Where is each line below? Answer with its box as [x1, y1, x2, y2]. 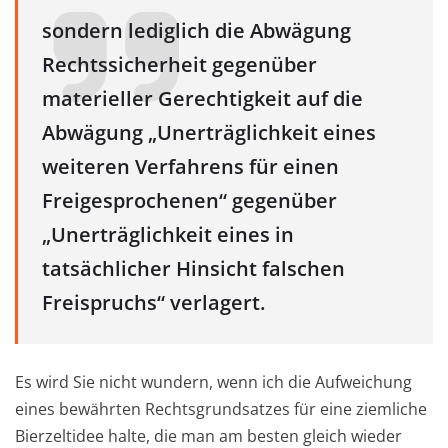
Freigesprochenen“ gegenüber [42, 186, 337, 214]
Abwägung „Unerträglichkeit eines [42, 118, 376, 146]
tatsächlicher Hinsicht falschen [42, 254, 345, 282]
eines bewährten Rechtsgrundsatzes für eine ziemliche [15, 398, 427, 421]
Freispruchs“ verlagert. [42, 288, 265, 316]
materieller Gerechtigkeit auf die [42, 84, 363, 112]
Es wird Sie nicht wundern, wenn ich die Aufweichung [15, 371, 412, 394]
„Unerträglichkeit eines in [42, 220, 294, 248]
